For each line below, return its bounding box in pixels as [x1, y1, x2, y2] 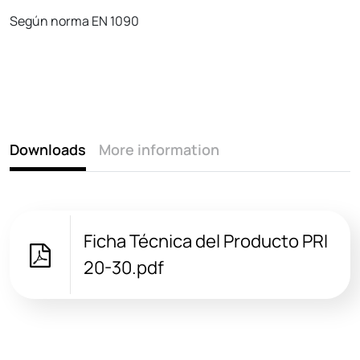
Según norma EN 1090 [10, 11, 139, 30]
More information [99, 139, 219, 159]
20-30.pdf [83, 255, 164, 280]
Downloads [10, 139, 86, 159]
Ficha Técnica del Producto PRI [83, 228, 328, 253]
